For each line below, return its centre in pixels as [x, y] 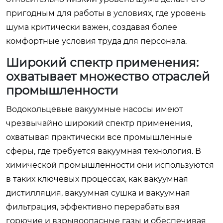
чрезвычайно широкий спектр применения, [99, 123]
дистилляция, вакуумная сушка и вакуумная [98, 193]
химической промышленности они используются [110, 165]
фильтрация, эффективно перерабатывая [93, 207]
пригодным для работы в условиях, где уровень [106, 13]
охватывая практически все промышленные [99, 137]
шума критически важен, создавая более [92, 27]
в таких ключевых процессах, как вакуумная [97, 179]
